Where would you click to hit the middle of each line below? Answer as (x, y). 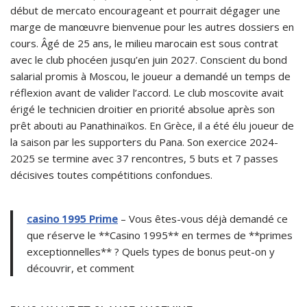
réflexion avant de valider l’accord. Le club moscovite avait (147, 92)
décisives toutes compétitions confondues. (111, 174)
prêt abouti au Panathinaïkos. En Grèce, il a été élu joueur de (152, 125)
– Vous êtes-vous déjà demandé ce (203, 218)
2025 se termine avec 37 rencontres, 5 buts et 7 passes (144, 158)
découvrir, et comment (81, 268)
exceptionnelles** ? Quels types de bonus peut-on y (151, 251)
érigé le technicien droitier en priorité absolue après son (143, 109)
